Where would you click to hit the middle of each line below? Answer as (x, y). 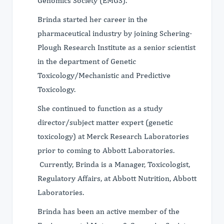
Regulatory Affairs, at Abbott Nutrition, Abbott (117, 178)
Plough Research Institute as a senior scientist (116, 47)
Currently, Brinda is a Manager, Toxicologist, (114, 164)
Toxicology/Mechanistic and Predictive (104, 75)
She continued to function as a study (100, 108)
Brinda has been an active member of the (108, 211)
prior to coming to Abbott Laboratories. (106, 150)
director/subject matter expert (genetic (105, 122)
